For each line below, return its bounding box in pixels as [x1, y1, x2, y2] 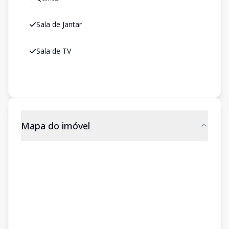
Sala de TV [36, 46, 71, 56]
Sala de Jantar [36, 19, 82, 29]
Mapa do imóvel [21, 120, 90, 132]
